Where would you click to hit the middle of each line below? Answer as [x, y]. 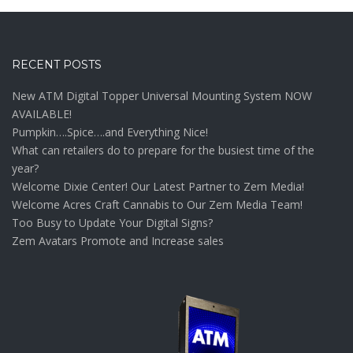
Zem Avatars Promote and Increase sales [118, 241]
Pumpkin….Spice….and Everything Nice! [110, 132]
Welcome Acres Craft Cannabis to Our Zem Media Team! [157, 205]
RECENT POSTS [57, 65]
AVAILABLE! [42, 114]
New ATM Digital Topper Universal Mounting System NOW [162, 96]
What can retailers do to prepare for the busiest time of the [163, 150]
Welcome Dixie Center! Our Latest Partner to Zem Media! [158, 187]
